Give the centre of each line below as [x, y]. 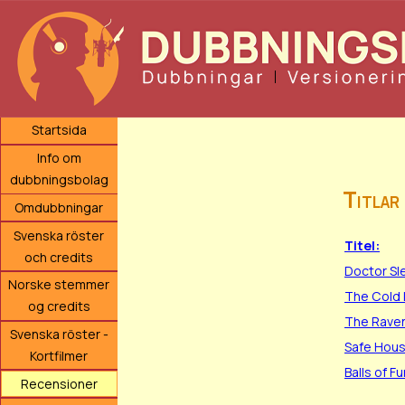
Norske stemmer [59, 285]
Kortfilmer [59, 356]
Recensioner [59, 383]
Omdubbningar [59, 207]
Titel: [362, 246]
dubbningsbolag [59, 180]
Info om [59, 158]
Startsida [59, 130]
